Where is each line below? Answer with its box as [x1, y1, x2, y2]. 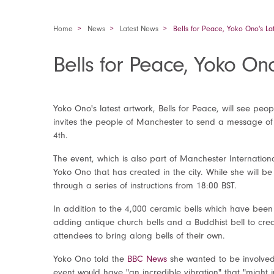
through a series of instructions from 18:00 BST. [53, 180, 240, 191]
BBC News [127, 253, 167, 264]
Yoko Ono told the [53, 253, 127, 264]
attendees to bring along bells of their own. [53, 230, 231, 241]
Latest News [120, 24, 158, 33]
